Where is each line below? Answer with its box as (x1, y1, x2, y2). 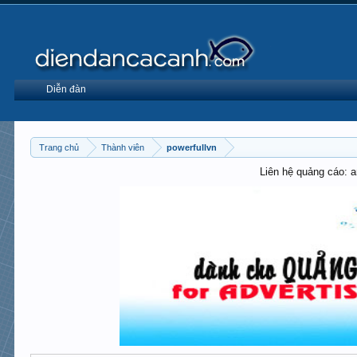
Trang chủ (39, 143, 80, 152)
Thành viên (101, 143, 145, 152)
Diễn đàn (46, 84, 87, 95)
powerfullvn (167, 143, 218, 152)
